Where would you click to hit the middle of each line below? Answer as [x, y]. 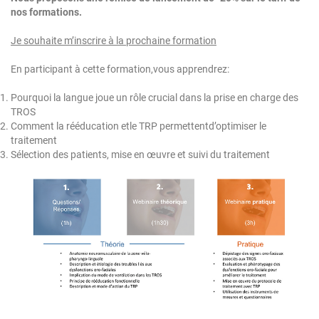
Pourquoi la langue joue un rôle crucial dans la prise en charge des [155, 98]
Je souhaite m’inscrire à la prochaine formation [114, 41]
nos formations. [46, 12]
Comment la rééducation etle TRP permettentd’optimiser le [138, 126]
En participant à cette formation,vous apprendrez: [120, 69]
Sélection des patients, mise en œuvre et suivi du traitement [140, 155]
